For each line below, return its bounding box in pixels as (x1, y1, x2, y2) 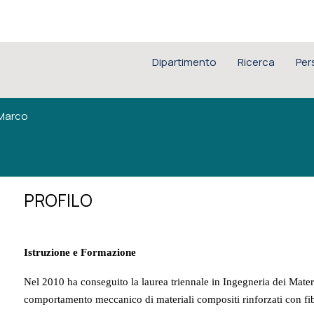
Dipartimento (151, 55, 217, 69)
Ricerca (237, 55, 275, 69)
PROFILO (23, 189, 93, 212)
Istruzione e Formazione (23, 247, 136, 259)
